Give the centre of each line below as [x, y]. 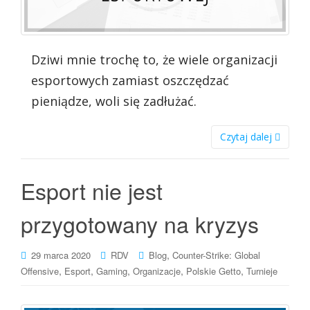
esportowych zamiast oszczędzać [130, 81]
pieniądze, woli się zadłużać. [114, 101]
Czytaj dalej [247, 137]
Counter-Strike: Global [216, 255]
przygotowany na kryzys [140, 224]
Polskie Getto [213, 271]
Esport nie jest [92, 191]
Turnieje [262, 271]
